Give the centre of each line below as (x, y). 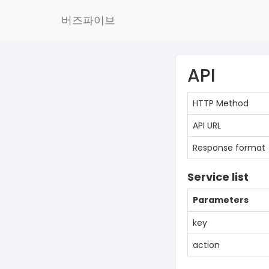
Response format (229, 148)
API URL (207, 125)
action (206, 245)
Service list (218, 177)
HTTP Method (221, 103)
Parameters (221, 200)
